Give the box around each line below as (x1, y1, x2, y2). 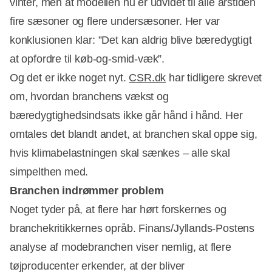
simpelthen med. (10, 165, 89, 178)
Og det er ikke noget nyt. (10, 71, 129, 84)
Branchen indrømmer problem (10, 184, 164, 197)
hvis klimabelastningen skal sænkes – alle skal (10, 146, 230, 159)
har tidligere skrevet (166, 71, 262, 84)
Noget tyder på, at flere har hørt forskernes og (10, 203, 226, 216)
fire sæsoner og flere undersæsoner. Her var (10, 15, 220, 27)
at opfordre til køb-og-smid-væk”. (10, 52, 168, 65)
